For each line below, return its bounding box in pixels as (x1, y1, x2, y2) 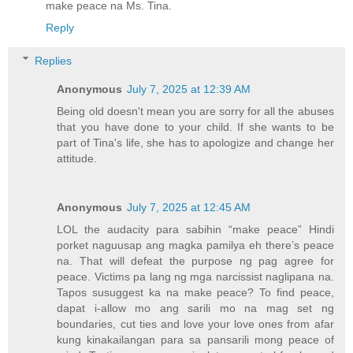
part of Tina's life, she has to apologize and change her (57, 136, 334, 149)
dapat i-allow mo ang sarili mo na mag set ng (57, 301, 334, 314)
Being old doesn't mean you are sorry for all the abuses (57, 104, 334, 117)
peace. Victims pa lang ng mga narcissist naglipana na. (57, 269, 334, 283)
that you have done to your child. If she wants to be (57, 120, 334, 133)
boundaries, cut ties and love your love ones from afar (57, 317, 334, 330)
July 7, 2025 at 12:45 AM (127, 200, 251, 214)
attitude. (57, 151, 98, 165)
